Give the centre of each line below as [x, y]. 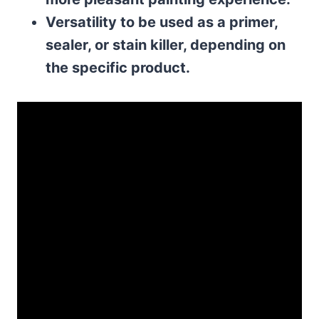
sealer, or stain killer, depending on [166, 45]
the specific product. [118, 68]
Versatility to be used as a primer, [162, 22]
